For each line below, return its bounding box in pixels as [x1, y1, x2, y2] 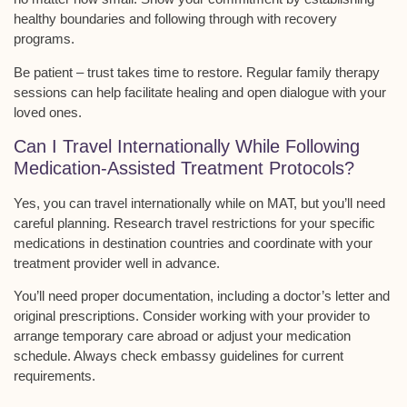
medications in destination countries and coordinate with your [14, 234, 372, 251]
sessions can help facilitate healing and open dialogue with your [14, 84, 386, 100]
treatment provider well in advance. [14, 254, 220, 271]
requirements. [14, 368, 95, 384]
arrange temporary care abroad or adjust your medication [14, 328, 351, 344]
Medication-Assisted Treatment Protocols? [14, 157, 354, 178]
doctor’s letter [283, 288, 364, 304]
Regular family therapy [246, 64, 380, 80]
